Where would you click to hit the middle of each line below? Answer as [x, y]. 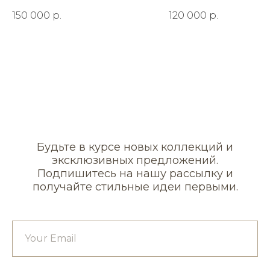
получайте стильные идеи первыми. [135, 187]
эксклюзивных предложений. [135, 160]
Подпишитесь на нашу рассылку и [135, 173]
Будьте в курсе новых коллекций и [135, 147]
